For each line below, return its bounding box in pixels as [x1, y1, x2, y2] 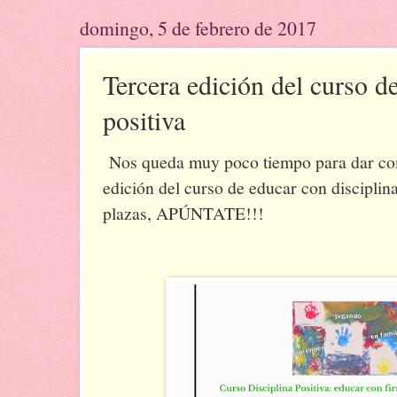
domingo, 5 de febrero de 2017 [80, 14, 316, 41]
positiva [103, 101, 185, 137]
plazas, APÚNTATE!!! [103, 201, 264, 226]
